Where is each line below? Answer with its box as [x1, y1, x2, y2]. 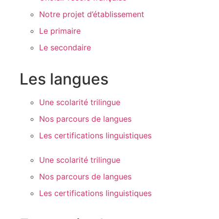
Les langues [20, 69, 109, 88]
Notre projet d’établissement [39, 9, 144, 19]
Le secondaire [39, 43, 91, 52]
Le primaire [39, 26, 81, 36]
